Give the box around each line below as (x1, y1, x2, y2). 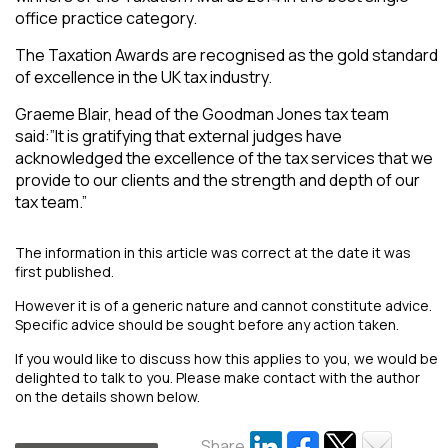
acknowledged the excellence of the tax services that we (15, 147, 433, 170)
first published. (15, 262, 114, 282)
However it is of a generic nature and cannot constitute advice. (15, 296, 432, 316)
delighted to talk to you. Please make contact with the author (15, 368, 420, 388)
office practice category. (15, 7, 197, 30)
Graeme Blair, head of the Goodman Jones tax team (15, 103, 389, 126)
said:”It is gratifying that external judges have (15, 125, 342, 148)
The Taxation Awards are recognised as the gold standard (15, 44, 438, 67)
